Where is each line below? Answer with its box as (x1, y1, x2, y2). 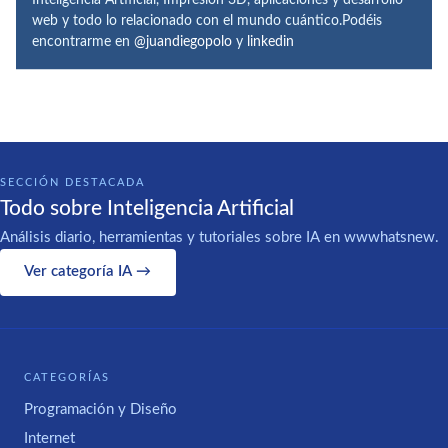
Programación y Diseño (24, 402, 177, 418)
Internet (24, 430, 75, 446)
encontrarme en (32, 34, 134, 49)
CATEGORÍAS (24, 371, 110, 383)
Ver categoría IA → (24, 264, 152, 280)
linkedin (247, 34, 294, 49)
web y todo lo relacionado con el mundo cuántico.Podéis (32, 13, 382, 28)
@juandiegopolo (134, 34, 232, 49)
